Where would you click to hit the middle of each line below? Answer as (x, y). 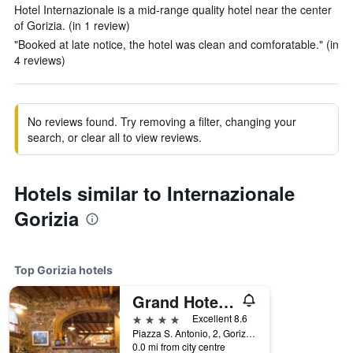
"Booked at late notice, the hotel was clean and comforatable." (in (176, 44)
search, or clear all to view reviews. (115, 137)
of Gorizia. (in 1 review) (72, 25)
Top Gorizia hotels (63, 270)
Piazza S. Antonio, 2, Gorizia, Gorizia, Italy (251, 333)
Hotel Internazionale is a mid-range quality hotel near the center (173, 9)
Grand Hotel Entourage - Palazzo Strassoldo (226, 301)
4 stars (150, 318)
